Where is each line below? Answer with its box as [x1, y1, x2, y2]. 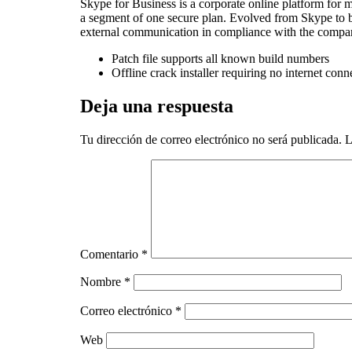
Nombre [80, 275, 124, 289]
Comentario [80, 247, 141, 262]
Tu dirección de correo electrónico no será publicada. [80, 133, 342, 147]
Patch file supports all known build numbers [112, 52, 329, 66]
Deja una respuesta [80, 96, 233, 117]
